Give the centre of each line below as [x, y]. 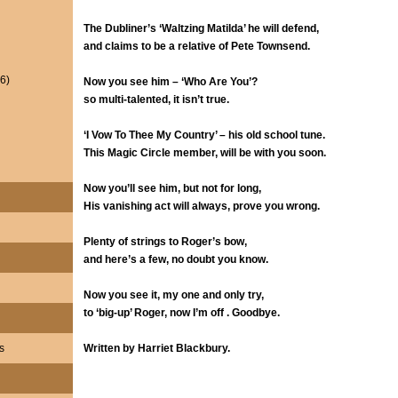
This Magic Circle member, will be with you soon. [204, 153]
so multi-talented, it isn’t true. [156, 99]
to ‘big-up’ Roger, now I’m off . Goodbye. [181, 313]
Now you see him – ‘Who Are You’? [170, 82]
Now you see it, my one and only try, [173, 295]
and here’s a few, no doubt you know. [175, 259]
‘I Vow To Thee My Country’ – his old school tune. [204, 135]
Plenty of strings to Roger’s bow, [165, 242]
